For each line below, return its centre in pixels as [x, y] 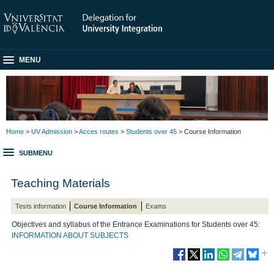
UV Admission [52, 131]
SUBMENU [36, 153]
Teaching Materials [61, 183]
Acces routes [99, 131]
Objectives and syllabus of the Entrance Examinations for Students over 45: [136, 225]
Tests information [40, 206]
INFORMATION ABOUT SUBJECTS [70, 236]
